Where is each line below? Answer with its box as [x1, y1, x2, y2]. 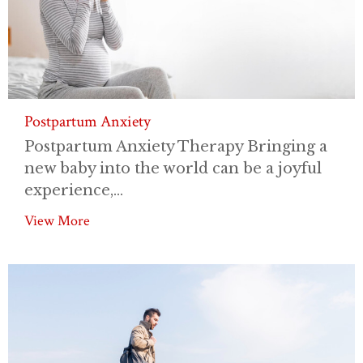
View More [24, 211, 90, 231]
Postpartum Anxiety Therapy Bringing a [24, 138, 327, 156]
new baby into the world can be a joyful [24, 160, 322, 178]
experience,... [24, 181, 123, 200]
